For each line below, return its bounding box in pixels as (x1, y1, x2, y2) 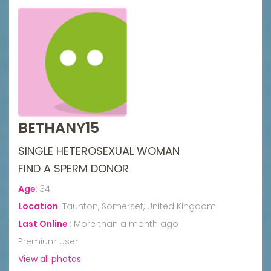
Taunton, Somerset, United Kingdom (62, 200, 216, 212)
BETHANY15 (18, 117, 99, 138)
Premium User (18, 235, 78, 247)
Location (18, 200, 58, 212)
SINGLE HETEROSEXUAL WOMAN (18, 143, 180, 158)
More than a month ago (74, 217, 178, 230)
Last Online (18, 217, 70, 230)
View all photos (18, 252, 81, 265)
